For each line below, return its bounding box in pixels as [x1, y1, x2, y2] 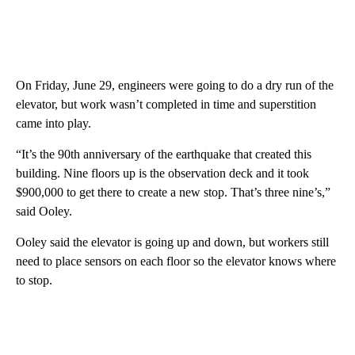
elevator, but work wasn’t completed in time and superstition [16, 97, 316, 111]
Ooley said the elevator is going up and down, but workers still [16, 235, 329, 249]
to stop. [16, 273, 52, 287]
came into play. [16, 116, 91, 130]
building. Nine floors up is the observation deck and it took [16, 166, 309, 180]
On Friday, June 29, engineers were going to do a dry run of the [16, 78, 334, 92]
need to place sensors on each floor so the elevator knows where [16, 254, 336, 268]
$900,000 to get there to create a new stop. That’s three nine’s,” [16, 185, 330, 199]
